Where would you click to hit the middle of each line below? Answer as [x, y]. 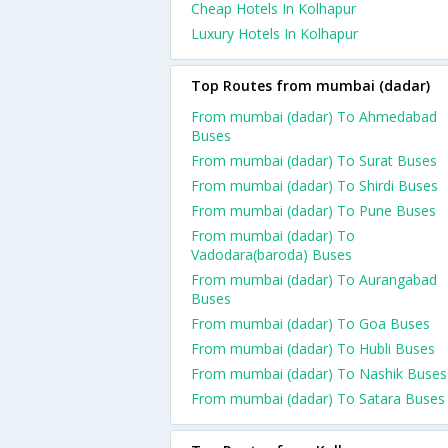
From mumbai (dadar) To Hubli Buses [313, 348]
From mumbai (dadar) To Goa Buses [310, 323]
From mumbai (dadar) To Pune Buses [313, 210]
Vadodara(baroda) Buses [271, 254]
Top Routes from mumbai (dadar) [310, 85]
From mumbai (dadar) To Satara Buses [318, 398]
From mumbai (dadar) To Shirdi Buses [314, 185]
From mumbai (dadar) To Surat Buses [314, 160]
